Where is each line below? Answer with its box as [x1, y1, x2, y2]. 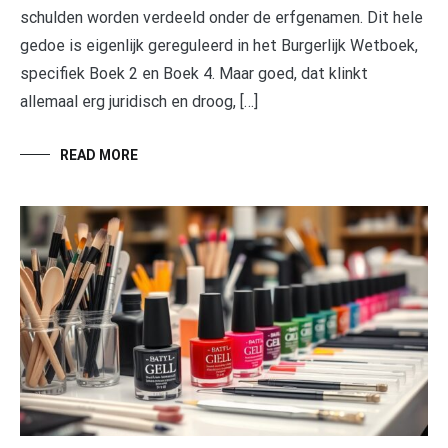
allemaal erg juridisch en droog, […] [20, 92, 258, 112]
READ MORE [60, 147, 138, 164]
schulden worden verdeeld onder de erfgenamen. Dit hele [20, 8, 423, 28]
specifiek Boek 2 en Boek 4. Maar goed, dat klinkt [20, 64, 368, 84]
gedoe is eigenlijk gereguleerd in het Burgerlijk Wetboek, [20, 36, 418, 56]
